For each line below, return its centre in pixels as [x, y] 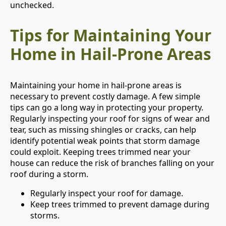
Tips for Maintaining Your [111, 36]
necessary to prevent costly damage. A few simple [105, 96]
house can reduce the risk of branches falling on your [112, 163]
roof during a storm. [49, 174]
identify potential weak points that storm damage [105, 140]
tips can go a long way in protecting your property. [107, 107]
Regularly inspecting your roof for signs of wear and [110, 118]
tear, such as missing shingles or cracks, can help [103, 129]
